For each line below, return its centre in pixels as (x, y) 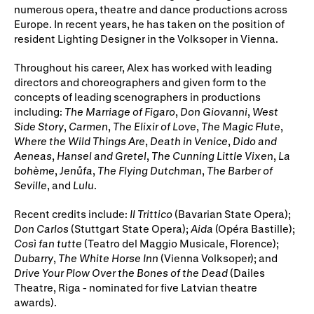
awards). (35, 302)
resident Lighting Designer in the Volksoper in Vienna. (146, 39)
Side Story (39, 127)
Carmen (88, 127)
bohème (34, 171)
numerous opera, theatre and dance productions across (151, 9)
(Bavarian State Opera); (232, 214)
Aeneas (33, 156)
